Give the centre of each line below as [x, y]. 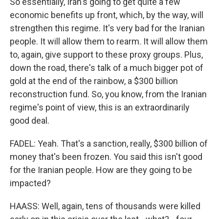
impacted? [30, 183]
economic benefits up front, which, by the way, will [107, 15]
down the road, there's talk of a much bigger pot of [107, 68]
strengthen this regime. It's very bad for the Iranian [107, 28]
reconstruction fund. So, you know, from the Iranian [108, 94]
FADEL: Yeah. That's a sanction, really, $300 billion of [109, 143]
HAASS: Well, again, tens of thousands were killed [105, 206]
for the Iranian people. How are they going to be [101, 170]
